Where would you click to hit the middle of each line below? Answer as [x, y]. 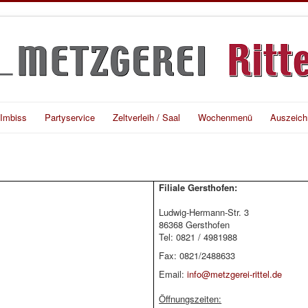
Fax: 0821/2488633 [197, 256]
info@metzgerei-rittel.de [235, 274]
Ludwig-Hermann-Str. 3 [204, 212]
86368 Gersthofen [195, 225]
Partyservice [70, 117]
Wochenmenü [225, 117]
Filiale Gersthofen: [198, 188]
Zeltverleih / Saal [146, 117]
